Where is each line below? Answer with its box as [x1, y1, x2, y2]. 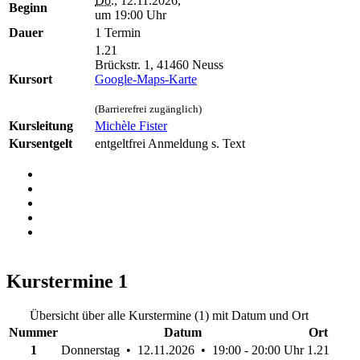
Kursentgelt [9, 136, 72, 150]
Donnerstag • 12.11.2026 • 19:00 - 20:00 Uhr [61, 342, 304, 357]
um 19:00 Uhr [95, 7, 166, 22]
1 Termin [95, 25, 141, 39]
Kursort [9, 72, 52, 86]
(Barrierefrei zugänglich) [95, 102, 202, 115]
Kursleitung [9, 118, 73, 133]
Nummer [9, 325, 58, 339]
